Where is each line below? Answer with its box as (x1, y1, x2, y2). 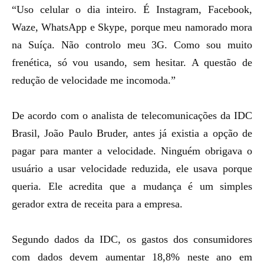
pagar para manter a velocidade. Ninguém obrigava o (12, 145, 252, 157)
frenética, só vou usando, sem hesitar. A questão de (12, 57, 252, 68)
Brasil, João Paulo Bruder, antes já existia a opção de (12, 127, 252, 139)
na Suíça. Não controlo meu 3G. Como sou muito (12, 39, 252, 51)
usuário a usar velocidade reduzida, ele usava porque (12, 163, 252, 174)
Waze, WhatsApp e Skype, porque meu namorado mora (12, 21, 252, 33)
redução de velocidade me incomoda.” (12, 74, 176, 86)
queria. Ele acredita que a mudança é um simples (12, 180, 252, 192)
